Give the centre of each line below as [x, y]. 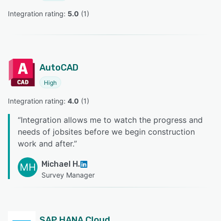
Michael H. [61, 164]
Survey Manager [68, 175]
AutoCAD [59, 68]
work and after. [46, 144]
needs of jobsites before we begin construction [106, 132]
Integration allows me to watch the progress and [112, 120]
